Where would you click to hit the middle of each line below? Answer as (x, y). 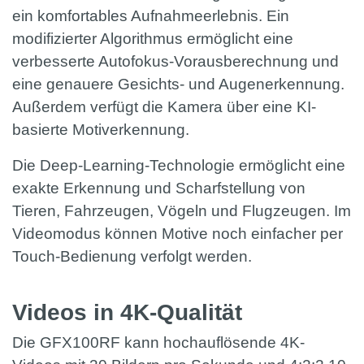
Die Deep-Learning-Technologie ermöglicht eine (179, 166)
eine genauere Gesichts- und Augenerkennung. (178, 84)
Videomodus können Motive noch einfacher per (178, 234)
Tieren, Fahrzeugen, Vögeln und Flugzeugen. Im (182, 211)
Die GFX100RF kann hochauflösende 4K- (158, 343)
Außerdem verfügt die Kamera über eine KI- (164, 107)
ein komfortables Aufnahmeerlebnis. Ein (151, 16)
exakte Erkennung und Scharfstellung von (159, 188)
